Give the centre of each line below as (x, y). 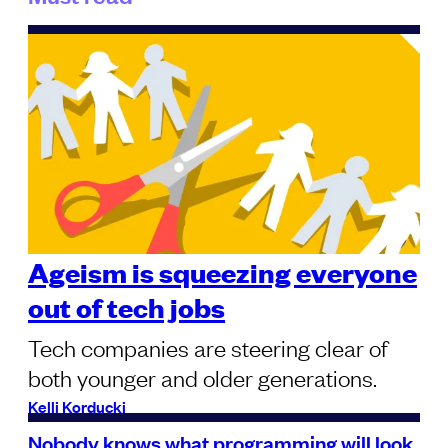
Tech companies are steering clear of (208, 347)
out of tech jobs (126, 307)
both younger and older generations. (202, 377)
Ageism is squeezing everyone (222, 272)
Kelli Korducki (77, 406)
